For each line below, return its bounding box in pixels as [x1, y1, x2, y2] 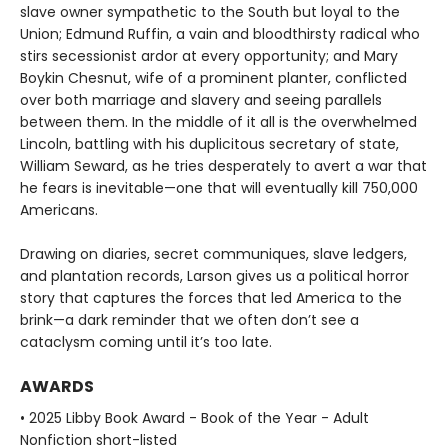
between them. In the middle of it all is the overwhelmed [20, 111, 417, 132]
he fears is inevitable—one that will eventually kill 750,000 [20, 177, 418, 198]
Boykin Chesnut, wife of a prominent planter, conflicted [20, 67, 407, 88]
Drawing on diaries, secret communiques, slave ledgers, [20, 243, 407, 264]
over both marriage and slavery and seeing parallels [20, 89, 382, 110]
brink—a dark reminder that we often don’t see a [20, 309, 359, 330]
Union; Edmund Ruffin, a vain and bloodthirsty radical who [20, 23, 420, 44]
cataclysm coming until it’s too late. [20, 331, 272, 352]
